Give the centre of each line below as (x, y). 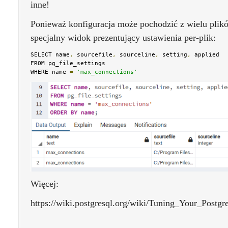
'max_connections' (107, 72)
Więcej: (45, 184)
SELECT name (50, 55)
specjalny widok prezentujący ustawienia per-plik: (123, 38)
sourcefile (93, 55)
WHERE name (50, 72)
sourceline (136, 55)
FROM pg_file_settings (68, 63)
